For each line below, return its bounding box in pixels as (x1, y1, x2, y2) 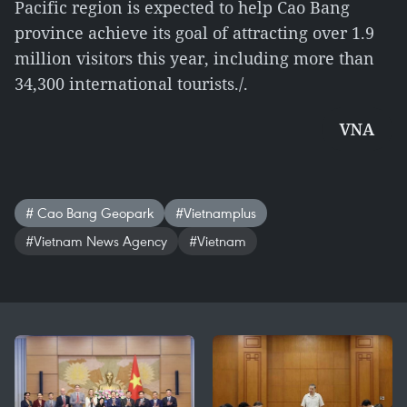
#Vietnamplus (175, 203, 256, 222)
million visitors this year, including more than (15, 47, 374, 69)
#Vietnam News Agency (25, 232, 167, 250)
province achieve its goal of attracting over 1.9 (15, 22, 374, 44)
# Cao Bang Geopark (25, 203, 154, 222)
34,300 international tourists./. (15, 73, 248, 94)
